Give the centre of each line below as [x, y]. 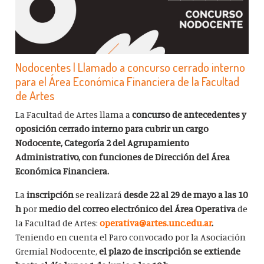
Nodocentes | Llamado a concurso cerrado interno [131, 67]
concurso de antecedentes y [189, 115]
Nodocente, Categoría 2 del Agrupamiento [103, 143]
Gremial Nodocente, [57, 251]
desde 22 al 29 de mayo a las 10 [186, 195]
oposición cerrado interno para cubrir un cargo [112, 129]
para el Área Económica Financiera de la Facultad [128, 82]
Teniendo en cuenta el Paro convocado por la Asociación [131, 237]
